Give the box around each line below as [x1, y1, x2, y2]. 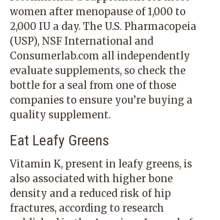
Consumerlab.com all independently [10, 50, 190, 62]
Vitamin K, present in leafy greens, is [10, 158, 192, 170]
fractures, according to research [10, 202, 164, 214]
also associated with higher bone [10, 172, 173, 185]
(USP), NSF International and [10, 35, 153, 47]
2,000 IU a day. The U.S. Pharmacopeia [10, 20, 196, 32]
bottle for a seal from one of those [10, 79, 176, 91]
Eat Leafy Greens [10, 132, 109, 149]
